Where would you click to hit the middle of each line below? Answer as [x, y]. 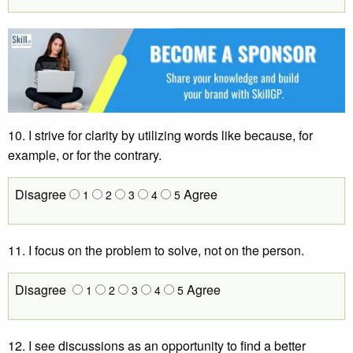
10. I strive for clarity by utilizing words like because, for [160, 135]
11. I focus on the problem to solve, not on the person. [156, 250]
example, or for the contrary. [85, 154]
